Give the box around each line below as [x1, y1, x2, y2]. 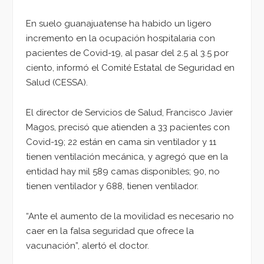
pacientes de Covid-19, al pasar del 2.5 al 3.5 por [26, 48, 229, 59]
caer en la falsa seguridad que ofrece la [26, 225, 194, 236]
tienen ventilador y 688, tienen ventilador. [26, 180, 199, 192]
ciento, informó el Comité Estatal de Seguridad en [26, 62, 235, 74]
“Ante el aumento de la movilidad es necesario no [26, 210, 234, 222]
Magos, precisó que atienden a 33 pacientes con [26, 121, 230, 133]
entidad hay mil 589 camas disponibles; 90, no [26, 166, 220, 177]
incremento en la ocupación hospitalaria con [26, 33, 215, 44]
